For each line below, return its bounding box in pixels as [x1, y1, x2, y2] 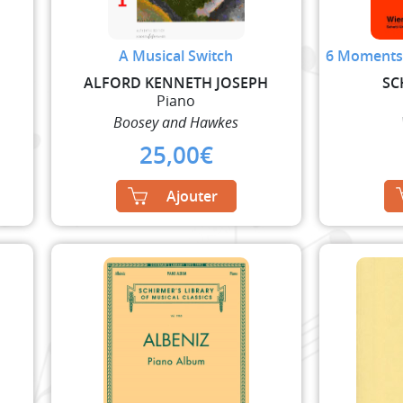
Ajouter [166, 185, 218, 206]
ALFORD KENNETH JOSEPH [84, 72, 269, 93]
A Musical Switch [119, 45, 234, 66]
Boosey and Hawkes [113, 112, 239, 132]
